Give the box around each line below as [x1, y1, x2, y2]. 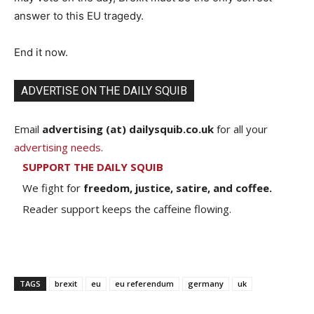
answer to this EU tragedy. [14, 8, 144, 22]
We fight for [22, 180, 83, 195]
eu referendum [115, 278, 174, 289]
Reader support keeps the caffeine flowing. [22, 201, 231, 216]
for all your [214, 121, 268, 136]
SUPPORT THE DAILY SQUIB [22, 159, 163, 174]
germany [188, 278, 224, 289]
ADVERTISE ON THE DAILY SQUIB [21, 83, 187, 97]
